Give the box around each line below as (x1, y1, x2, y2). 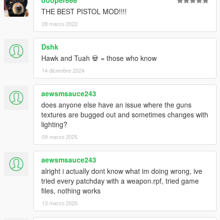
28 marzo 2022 (42, 19, 78, 27)
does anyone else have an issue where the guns (41, 99, 192, 110)
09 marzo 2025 (42, 132, 78, 140)
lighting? (41, 119, 67, 129)
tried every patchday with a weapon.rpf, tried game (41, 175, 199, 186)
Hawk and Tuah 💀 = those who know (41, 53, 157, 63)
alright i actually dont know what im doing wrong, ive (41, 165, 202, 176)
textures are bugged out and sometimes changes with (41, 109, 208, 119)
